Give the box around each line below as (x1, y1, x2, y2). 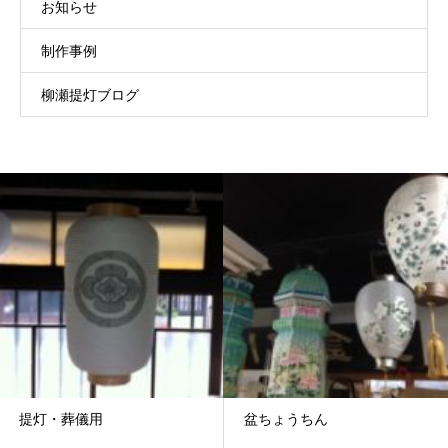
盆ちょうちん (244, 409, 328, 429)
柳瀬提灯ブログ (41, 85, 139, 105)
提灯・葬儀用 (19, 409, 103, 429)
